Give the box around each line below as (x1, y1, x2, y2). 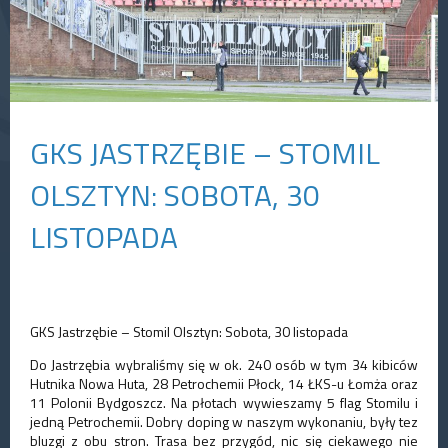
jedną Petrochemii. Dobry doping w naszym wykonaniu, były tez (30, 411, 418, 433)
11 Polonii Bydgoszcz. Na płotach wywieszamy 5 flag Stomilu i (30, 392, 418, 414)
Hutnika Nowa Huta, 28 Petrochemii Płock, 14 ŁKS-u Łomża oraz (30, 373, 418, 395)
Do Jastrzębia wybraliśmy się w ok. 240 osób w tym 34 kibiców (30, 354, 418, 376)
